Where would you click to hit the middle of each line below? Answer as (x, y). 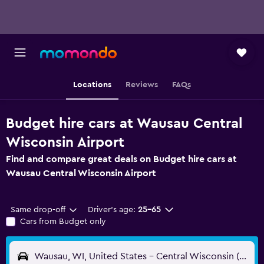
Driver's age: (111, 210)
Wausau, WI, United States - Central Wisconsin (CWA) (243, 256)
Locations (92, 85)
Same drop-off (38, 210)
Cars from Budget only (63, 222)
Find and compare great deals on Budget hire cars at (121, 159)
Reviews (142, 85)
